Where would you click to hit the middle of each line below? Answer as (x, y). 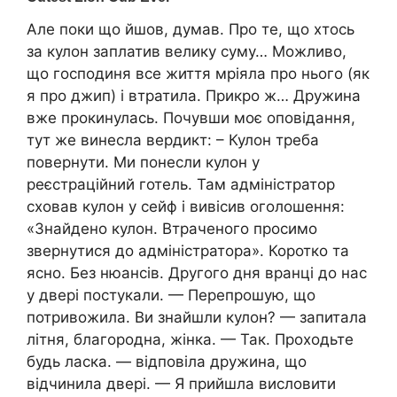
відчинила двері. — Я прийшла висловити (181, 384)
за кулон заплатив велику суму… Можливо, (187, 52)
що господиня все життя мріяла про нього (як (198, 74)
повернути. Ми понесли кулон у (143, 163)
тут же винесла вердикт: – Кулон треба (173, 140)
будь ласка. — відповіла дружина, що (167, 362)
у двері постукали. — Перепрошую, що (171, 296)
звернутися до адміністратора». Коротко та (188, 251)
